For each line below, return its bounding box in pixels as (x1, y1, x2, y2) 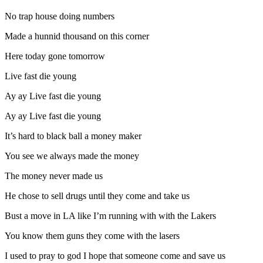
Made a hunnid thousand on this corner (5, 31, 149, 42)
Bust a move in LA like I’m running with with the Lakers (5, 211, 216, 221)
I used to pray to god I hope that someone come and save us (5, 251, 225, 261)
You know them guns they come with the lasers (5, 231, 180, 241)
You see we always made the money (5, 151, 139, 161)
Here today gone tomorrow (5, 51, 105, 62)
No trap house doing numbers (5, 11, 114, 22)
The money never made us (5, 171, 103, 181)
